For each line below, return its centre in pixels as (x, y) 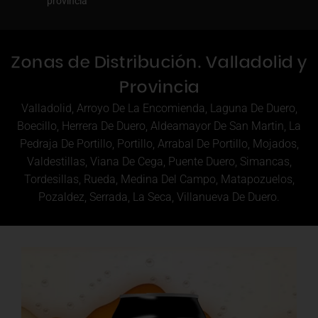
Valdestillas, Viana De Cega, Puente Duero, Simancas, (159, 162)
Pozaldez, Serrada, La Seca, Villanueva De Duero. (159, 197)
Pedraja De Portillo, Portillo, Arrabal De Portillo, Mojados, (159, 144)
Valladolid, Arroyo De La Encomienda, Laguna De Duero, (159, 109)
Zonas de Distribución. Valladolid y (159, 62)
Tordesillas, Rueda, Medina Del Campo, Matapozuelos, (159, 180)
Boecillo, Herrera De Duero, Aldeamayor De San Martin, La (159, 126)
